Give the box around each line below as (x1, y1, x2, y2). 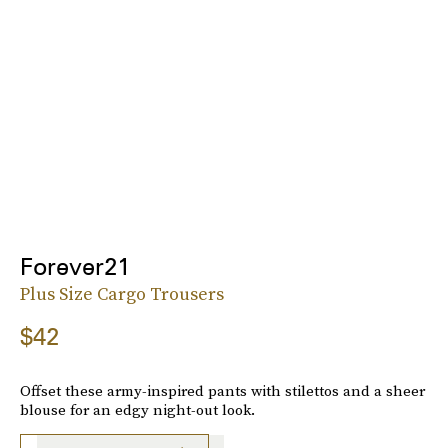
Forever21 (20, 251, 130, 281)
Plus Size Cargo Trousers (20, 280, 224, 306)
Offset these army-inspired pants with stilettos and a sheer (20, 379, 425, 401)
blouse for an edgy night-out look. (20, 398, 255, 420)
